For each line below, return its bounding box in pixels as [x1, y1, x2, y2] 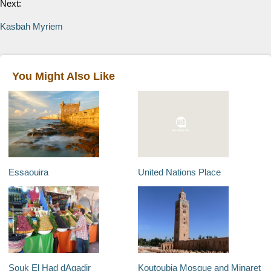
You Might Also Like [12, 70, 115, 82]
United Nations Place [138, 167, 221, 177]
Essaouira [8, 167, 49, 177]
